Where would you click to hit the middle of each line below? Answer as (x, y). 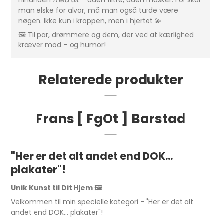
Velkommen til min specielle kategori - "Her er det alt (102, 202)
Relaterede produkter (110, 80)
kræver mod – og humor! (62, 45)
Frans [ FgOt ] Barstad (110, 119)
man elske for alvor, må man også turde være (98, 11)
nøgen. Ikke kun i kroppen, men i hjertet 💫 (90, 21)
